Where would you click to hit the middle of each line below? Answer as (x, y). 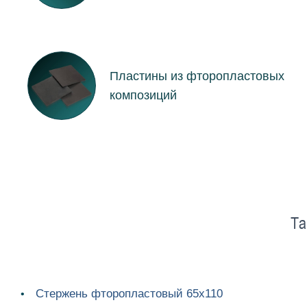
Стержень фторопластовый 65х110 (129, 294)
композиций (143, 95)
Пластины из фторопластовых (197, 76)
